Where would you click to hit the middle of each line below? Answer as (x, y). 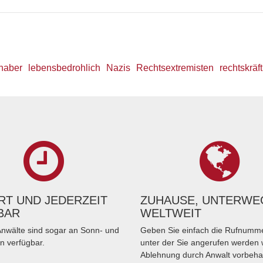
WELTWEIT (171, 213)
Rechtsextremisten (175, 68)
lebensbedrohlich (65, 68)
